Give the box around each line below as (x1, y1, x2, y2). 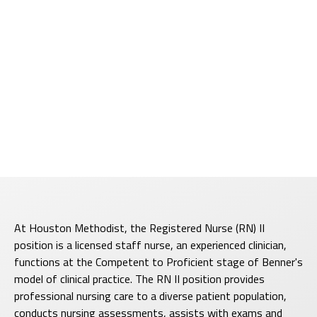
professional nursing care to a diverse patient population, (14, 287, 287, 304)
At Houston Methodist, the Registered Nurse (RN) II (14, 219, 265, 236)
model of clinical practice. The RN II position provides (14, 270, 265, 287)
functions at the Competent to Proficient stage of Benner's (14, 253, 303, 270)
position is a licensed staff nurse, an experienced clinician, (14, 236, 287, 253)
